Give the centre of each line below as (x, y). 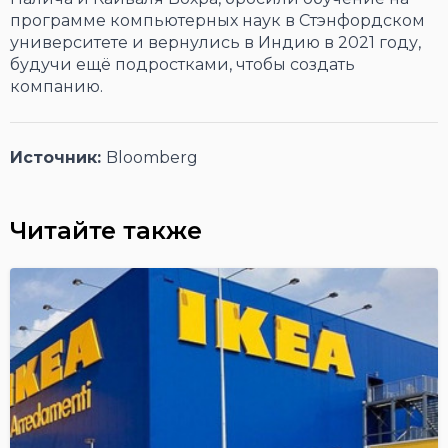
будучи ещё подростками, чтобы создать (182, 65)
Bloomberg (152, 158)
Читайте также (106, 231)
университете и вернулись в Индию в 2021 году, (215, 43)
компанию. (56, 87)
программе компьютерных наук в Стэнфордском (217, 21)
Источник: (58, 158)
